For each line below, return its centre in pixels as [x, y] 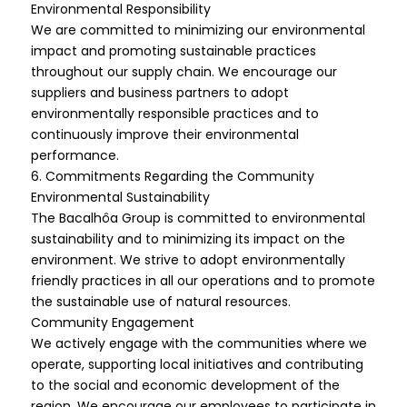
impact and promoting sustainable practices [173, 51]
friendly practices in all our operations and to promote [203, 281]
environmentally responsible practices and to [174, 114]
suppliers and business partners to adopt [159, 93]
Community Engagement [112, 323]
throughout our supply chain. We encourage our [184, 72]
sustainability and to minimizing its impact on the [188, 239]
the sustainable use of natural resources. [160, 302]
